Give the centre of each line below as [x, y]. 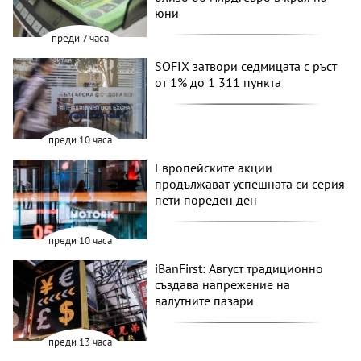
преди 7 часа [80, 39]
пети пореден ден [206, 199]
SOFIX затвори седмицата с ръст [246, 66]
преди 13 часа [80, 342]
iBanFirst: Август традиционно [239, 269]
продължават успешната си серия [250, 183]
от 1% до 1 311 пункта [218, 83]
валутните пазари [205, 301]
